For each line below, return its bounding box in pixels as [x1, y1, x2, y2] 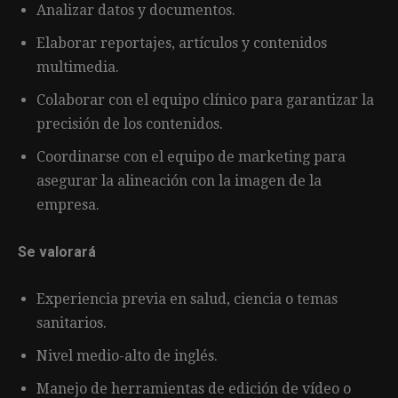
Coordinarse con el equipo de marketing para [36, 147, 346, 165]
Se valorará [18, 243, 96, 260]
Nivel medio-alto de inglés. [36, 346, 218, 364]
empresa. [36, 195, 99, 213]
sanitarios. [36, 314, 107, 331]
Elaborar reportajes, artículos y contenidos [36, 34, 327, 52]
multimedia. [36, 58, 119, 76]
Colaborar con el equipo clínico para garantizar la [36, 91, 374, 108]
